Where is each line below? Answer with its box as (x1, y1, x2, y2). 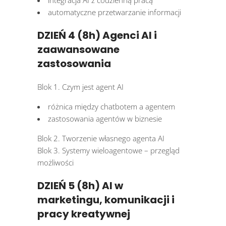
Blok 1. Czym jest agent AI (37, 82, 124, 92)
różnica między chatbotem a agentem (48, 101, 175, 112)
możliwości (37, 157, 74, 168)
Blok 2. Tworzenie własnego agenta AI (37, 133, 164, 144)
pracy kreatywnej (37, 207, 130, 221)
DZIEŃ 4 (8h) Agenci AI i (37, 28, 157, 43)
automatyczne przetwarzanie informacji (48, 7, 181, 18)
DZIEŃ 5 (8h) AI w (37, 179, 123, 193)
